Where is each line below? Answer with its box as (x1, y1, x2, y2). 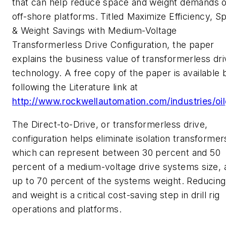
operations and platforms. (12, 203, 122, 214)
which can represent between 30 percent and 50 (12, 147, 220, 158)
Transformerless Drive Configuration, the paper (12, 39, 214, 50)
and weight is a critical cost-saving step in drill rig (12, 189, 220, 200)
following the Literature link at (12, 82, 138, 93)
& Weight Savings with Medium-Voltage (12, 25, 177, 36)
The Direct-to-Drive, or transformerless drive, (12, 119, 208, 130)
